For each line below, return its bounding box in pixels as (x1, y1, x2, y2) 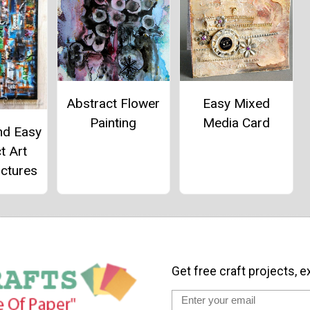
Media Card (202, 115, 270, 131)
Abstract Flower (66, 95, 161, 112)
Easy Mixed (202, 95, 270, 112)
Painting (90, 115, 137, 131)
